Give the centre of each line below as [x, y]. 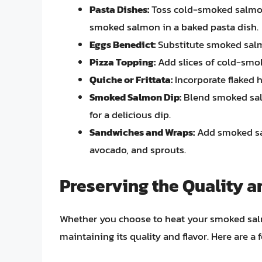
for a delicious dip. [130, 115]
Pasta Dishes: [119, 10]
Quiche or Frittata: [131, 80]
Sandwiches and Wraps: [142, 132]
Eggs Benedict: [123, 45]
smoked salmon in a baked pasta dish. [174, 27]
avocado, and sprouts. [138, 150]
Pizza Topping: [123, 62]
